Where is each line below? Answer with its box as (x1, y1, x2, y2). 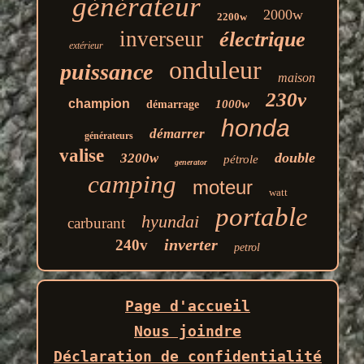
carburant (67, 214, 125, 232)
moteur (192, 175, 253, 198)
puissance (59, 58, 153, 84)
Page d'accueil (124, 297, 250, 314)
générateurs (84, 129, 134, 141)
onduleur (168, 54, 262, 84)
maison (277, 70, 315, 84)
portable (214, 201, 308, 232)
